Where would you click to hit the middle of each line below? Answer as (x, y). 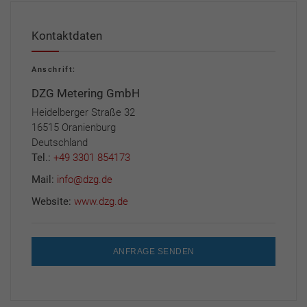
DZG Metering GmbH (86, 94)
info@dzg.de (85, 180)
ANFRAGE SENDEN (153, 252)
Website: (53, 202)
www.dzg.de (101, 202)
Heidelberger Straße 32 (83, 113)
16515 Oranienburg (74, 128)
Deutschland (60, 143)
